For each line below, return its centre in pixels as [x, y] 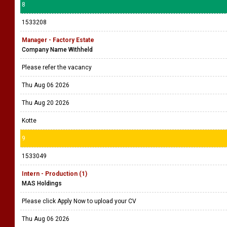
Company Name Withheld [57, 50]
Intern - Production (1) [54, 174]
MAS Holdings [42, 183]
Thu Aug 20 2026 [46, 103]
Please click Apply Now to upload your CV [80, 201]
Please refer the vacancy [58, 67]
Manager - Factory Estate [58, 40]
